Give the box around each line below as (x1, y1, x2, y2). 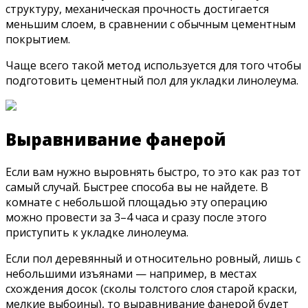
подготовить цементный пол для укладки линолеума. (5, 73, 298, 89)
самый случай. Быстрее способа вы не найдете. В (5, 179, 268, 195)
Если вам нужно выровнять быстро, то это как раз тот (5, 164, 301, 179)
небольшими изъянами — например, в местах (5, 265, 256, 281)
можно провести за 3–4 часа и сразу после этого (5, 209, 267, 225)
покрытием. (5, 32, 70, 47)
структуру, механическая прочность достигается (5, 1, 269, 17)
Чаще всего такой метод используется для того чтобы (5, 58, 301, 74)
